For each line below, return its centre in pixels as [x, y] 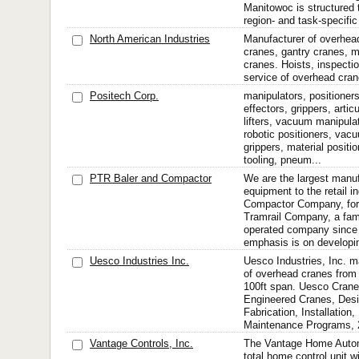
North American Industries [150, 39]
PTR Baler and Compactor [151, 178]
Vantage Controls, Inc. [141, 343]
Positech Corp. [124, 96]
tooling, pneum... [282, 160]
